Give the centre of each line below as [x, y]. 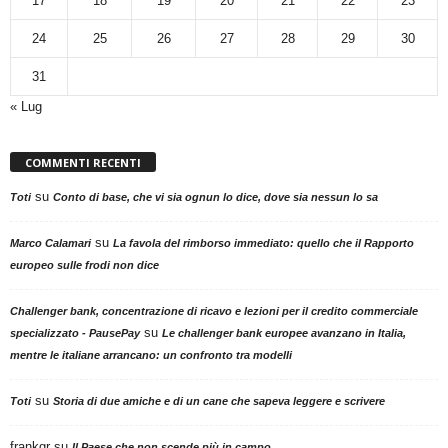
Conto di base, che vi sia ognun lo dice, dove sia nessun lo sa [215, 196]
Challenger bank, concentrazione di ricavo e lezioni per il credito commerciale [214, 310]
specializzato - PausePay [75, 332]
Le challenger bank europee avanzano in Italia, [284, 332]
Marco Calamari [50, 242]
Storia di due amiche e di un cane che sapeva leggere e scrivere [219, 400]
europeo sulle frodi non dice [84, 264]
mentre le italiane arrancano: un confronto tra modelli [151, 354]
